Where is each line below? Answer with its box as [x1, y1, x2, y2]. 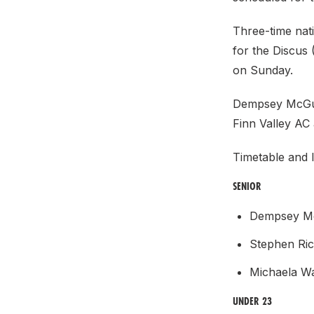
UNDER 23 [233, 294, 272, 308]
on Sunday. [233, 63, 293, 77]
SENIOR [233, 179, 261, 193]
